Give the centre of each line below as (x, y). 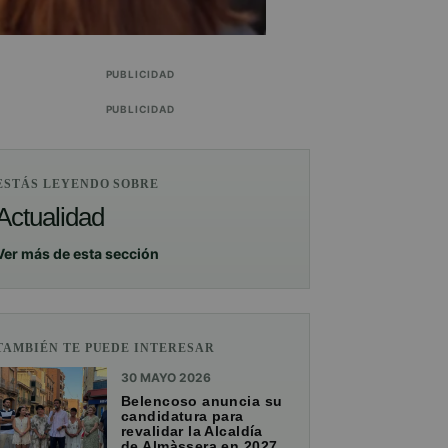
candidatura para (182, 416)
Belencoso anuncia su (202, 401)
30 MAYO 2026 (166, 378)
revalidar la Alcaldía (192, 431)
